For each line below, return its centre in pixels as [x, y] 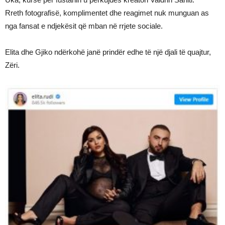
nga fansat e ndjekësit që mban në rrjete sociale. [84, 26]
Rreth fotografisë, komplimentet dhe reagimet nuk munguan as [107, 13]
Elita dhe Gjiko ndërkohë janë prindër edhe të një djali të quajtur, [108, 52]
